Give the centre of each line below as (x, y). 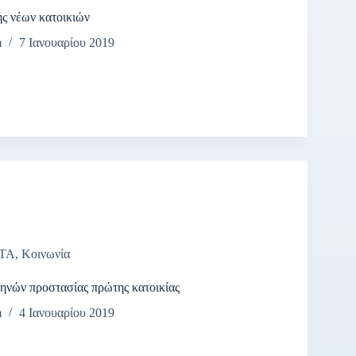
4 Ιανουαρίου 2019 (66, 313)
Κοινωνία (45, 253)
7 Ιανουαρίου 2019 (66, 43)
